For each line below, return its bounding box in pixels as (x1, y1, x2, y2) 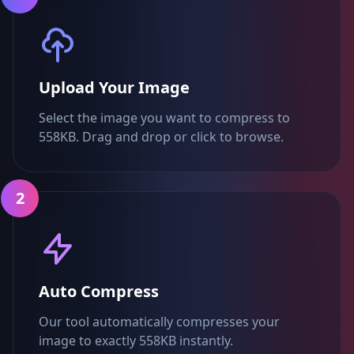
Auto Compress (39, 281, 159, 302)
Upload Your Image (39, 77, 190, 98)
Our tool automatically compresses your (39, 313, 280, 330)
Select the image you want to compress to (39, 109, 290, 126)
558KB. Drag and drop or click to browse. (39, 128, 284, 145)
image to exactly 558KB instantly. (39, 332, 233, 349)
